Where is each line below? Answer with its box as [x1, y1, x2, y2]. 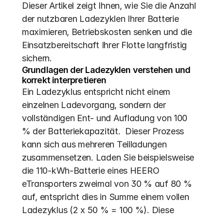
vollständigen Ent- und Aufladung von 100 [22, 113, 188, 123]
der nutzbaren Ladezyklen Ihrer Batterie [22, 14, 179, 24]
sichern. [22, 53, 52, 63]
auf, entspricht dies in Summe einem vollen [22, 192, 189, 202]
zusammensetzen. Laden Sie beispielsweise [22, 152, 195, 163]
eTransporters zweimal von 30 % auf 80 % [22, 179, 192, 189]
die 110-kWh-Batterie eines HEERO [22, 165, 160, 176]
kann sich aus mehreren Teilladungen [22, 139, 167, 149]
